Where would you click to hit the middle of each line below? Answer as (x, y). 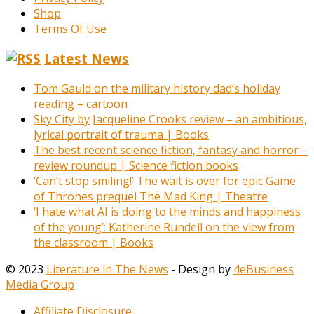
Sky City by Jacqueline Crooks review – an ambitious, (170, 119)
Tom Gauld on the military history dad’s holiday (157, 88)
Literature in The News (107, 269)
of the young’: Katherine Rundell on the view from (164, 227)
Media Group (40, 284)
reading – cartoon (81, 103)
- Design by (201, 269)
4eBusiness (264, 269)
